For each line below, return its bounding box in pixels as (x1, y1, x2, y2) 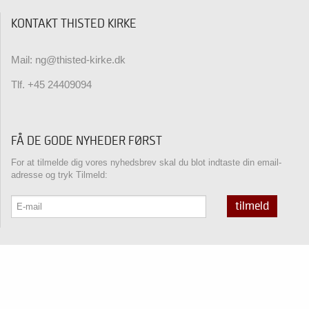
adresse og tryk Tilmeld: (11, 170, 108, 180)
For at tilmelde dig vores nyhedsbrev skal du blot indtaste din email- (11, 157, 281, 168)
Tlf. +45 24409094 (11, 79, 92, 90)
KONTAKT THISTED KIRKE (11, 17, 137, 31)
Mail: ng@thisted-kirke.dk (11, 54, 126, 66)
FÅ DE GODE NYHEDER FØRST (11, 134, 162, 148)
